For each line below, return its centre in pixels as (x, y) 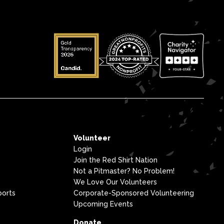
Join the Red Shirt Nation (115, 160)
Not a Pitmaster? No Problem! (124, 171)
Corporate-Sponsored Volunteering (133, 193)
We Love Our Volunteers (115, 182)
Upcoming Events (103, 204)
